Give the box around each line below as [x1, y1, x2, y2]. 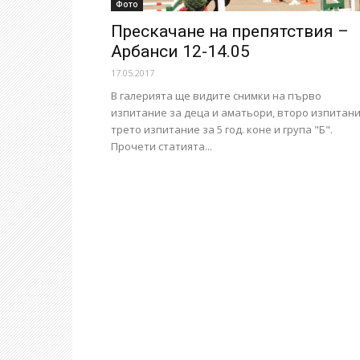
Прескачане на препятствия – [111, 22, 349, 41]
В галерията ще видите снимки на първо [111, 88, 321, 103]
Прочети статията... [111, 139, 212, 153]
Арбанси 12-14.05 [111, 42, 250, 61]
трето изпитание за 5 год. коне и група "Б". [111, 122, 333, 137]
